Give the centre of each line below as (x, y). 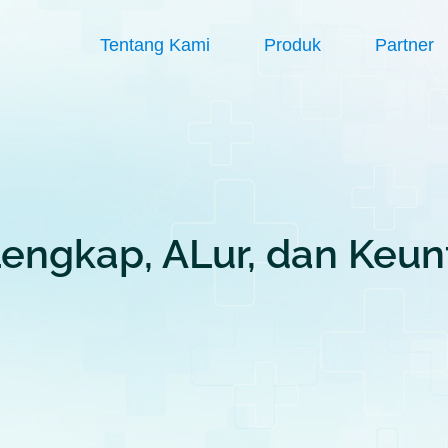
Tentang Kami (154, 45)
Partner (404, 45)
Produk (292, 45)
